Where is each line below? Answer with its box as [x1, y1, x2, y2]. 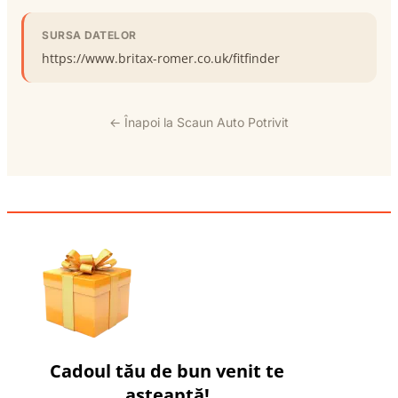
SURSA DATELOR [42, 28, 137, 42]
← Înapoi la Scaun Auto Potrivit [109, 114, 289, 130]
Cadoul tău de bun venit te [50, 358, 284, 383]
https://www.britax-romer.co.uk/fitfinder [42, 49, 280, 67]
